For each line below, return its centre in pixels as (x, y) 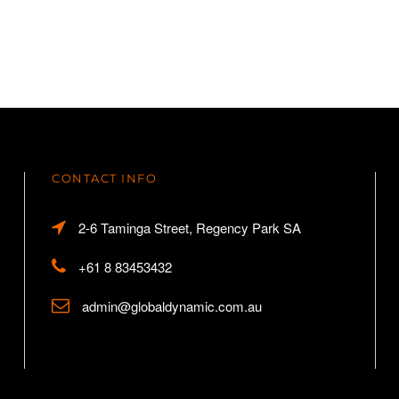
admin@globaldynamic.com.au (171, 305)
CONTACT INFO (105, 178)
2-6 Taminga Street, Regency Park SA (188, 227)
